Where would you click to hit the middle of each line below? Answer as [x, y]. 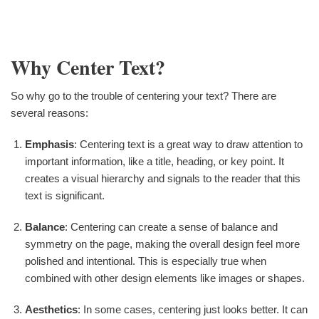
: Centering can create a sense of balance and [171, 226]
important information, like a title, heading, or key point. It [155, 161]
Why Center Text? [88, 67]
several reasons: [49, 113]
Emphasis [49, 144]
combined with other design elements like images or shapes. [165, 278]
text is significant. [65, 195]
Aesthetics [51, 309]
